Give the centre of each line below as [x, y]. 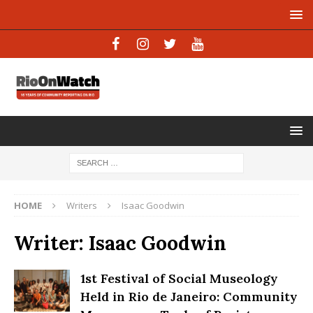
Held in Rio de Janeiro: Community [189, 296]
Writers [82, 205]
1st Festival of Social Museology [179, 278]
